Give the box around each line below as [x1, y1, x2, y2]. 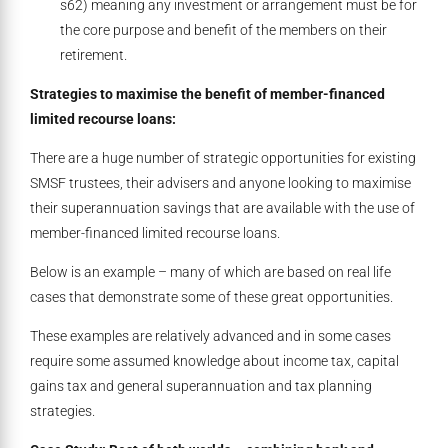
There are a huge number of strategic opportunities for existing [30, 150, 416, 167]
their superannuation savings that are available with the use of [30, 200, 415, 217]
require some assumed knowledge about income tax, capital [30, 353, 399, 370]
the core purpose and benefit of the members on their [60, 22, 387, 39]
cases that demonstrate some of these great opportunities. [30, 289, 393, 306]
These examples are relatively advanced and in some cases [30, 328, 391, 345]
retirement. [60, 47, 127, 64]
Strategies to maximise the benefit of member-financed [30, 86, 385, 103]
